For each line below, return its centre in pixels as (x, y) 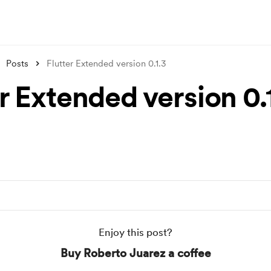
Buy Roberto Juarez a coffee (135, 253)
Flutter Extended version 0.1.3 (106, 64)
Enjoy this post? (135, 232)
